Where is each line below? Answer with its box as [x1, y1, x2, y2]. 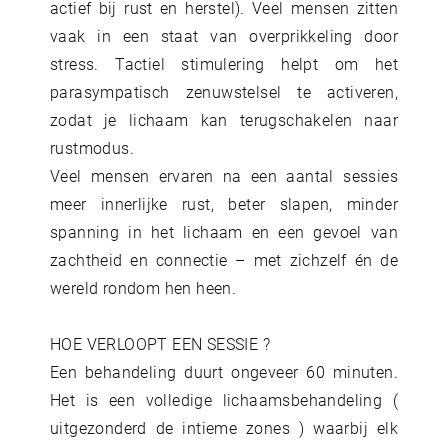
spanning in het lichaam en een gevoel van [50, 222, 398, 242]
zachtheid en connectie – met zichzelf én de [50, 250, 398, 270]
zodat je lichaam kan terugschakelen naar [50, 110, 398, 130]
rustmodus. [50, 138, 135, 158]
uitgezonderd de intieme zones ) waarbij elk [50, 418, 398, 438]
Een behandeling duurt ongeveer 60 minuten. [50, 362, 398, 382]
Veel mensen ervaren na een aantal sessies [50, 166, 398, 186]
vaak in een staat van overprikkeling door [50, 26, 398, 46]
